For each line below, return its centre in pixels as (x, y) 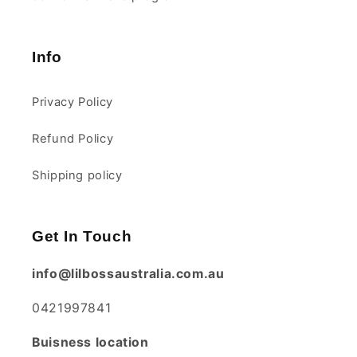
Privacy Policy (73, 102)
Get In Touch (82, 237)
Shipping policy (77, 175)
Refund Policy (73, 138)
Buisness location (90, 342)
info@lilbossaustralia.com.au (128, 274)
